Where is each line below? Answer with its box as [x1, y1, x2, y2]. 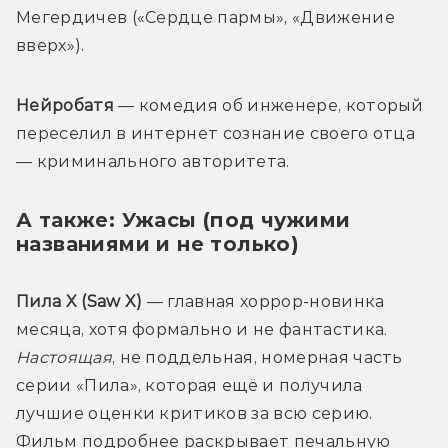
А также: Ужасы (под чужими [16, 207, 351, 232]
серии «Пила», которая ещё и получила [16, 375, 363, 395]
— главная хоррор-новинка [142, 291, 385, 311]
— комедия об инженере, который [118, 95, 424, 115]
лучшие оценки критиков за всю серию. [16, 403, 373, 423]
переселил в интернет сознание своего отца [16, 123, 416, 143]
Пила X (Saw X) [16, 291, 143, 311]
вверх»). [16, 35, 85, 55]
